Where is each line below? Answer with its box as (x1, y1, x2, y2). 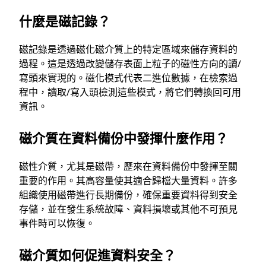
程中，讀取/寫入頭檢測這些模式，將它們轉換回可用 (19, 85, 241, 99)
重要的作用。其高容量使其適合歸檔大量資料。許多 (19, 173, 237, 187)
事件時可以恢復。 (19, 216, 95, 230)
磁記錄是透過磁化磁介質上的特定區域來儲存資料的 (19, 42, 237, 56)
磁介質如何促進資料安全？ (19, 245, 176, 264)
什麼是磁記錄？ (19, 11, 110, 30)
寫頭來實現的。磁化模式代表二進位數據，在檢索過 (19, 71, 237, 84)
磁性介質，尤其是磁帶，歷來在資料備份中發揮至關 (19, 159, 237, 173)
